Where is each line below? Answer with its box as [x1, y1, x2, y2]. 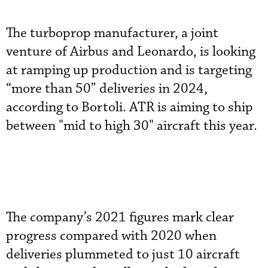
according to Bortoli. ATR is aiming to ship [6, 99, 253, 116]
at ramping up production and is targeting [6, 62, 252, 79]
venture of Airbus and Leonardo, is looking [6, 43, 255, 60]
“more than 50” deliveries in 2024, [6, 80, 208, 98]
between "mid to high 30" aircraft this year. [6, 117, 260, 135]
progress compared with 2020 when [6, 227, 217, 245]
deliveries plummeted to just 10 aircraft [6, 246, 240, 263]
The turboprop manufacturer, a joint [6, 25, 218, 42]
